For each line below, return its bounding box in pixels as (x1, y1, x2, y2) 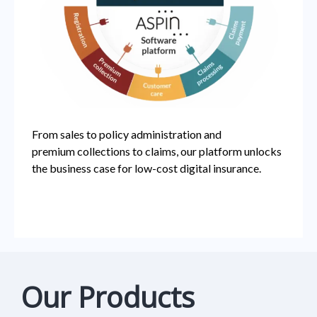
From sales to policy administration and (32, 127, 221, 141)
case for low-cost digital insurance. (93, 161, 263, 175)
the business (32, 161, 93, 175)
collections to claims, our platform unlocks (77, 144, 282, 158)
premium (32, 144, 77, 158)
